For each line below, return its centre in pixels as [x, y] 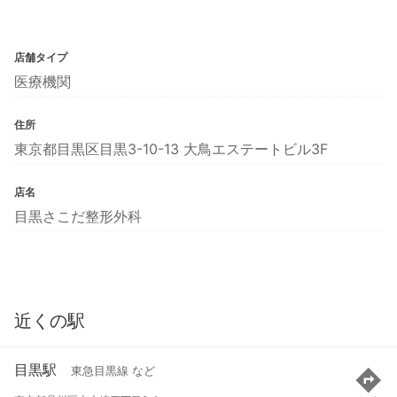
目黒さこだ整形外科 [78, 216]
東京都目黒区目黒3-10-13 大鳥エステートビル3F [171, 148]
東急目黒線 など [113, 371]
